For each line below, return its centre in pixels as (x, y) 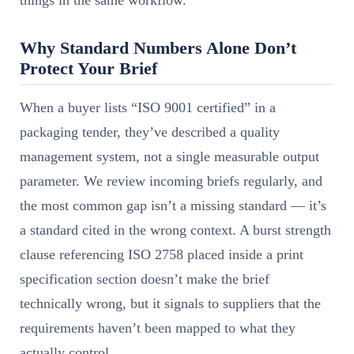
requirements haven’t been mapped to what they (158, 328)
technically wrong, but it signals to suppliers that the (170, 304)
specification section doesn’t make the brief (145, 279)
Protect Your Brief (88, 68)
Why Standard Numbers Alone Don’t (158, 48)
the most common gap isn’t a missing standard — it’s (173, 206)
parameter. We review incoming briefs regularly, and (171, 181)
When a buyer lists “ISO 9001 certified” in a (148, 108)
